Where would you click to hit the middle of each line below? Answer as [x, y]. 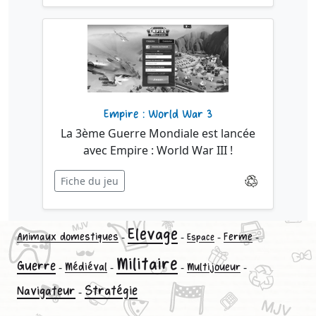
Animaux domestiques [68, 237]
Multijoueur [214, 267]
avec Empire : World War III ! [158, 150]
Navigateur [46, 291]
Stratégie [111, 291]
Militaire [147, 264]
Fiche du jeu [90, 181]
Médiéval [86, 267]
